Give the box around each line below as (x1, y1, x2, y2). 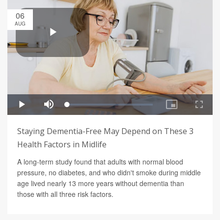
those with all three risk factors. (17, 189, 113, 199)
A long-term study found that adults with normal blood (17, 157, 183, 167)
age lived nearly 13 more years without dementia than (17, 178, 184, 189)
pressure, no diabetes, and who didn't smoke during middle (17, 167, 201, 178)
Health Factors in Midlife (17, 139, 107, 150)
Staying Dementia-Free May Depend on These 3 (17, 126, 193, 137)
